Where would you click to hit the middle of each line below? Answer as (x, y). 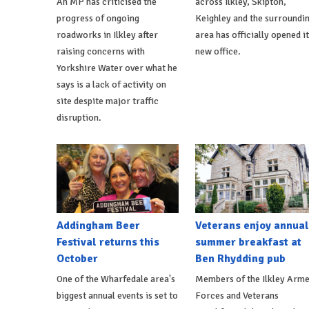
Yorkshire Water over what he (117, 68)
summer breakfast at (248, 242)
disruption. (79, 118)
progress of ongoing (98, 19)
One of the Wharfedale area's (116, 279)
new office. (218, 52)
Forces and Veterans (237, 296)
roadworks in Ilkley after (107, 35)
